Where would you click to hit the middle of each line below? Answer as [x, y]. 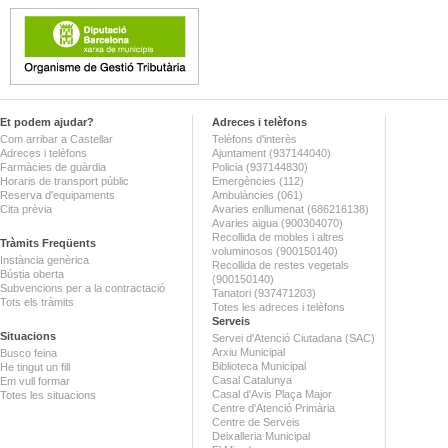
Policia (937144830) [260, 166]
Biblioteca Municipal [259, 365]
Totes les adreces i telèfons [278, 306]
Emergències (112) [258, 180]
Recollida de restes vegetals [280, 264]
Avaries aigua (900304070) [277, 222]
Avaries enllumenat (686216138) [290, 208]
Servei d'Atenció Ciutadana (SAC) [293, 337]
